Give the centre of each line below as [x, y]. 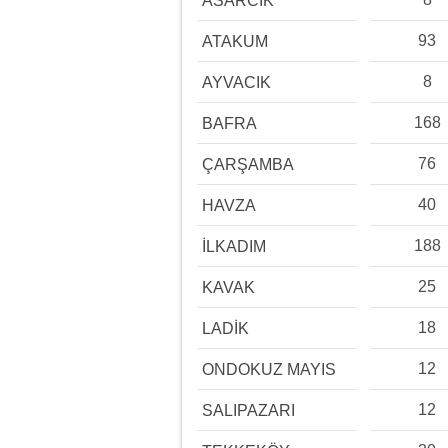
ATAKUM [235, 41]
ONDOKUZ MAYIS [269, 369]
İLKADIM [234, 246]
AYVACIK [236, 82]
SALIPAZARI [248, 410]
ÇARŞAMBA [248, 164]
